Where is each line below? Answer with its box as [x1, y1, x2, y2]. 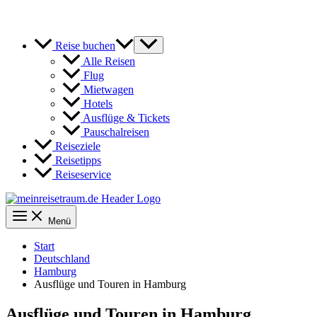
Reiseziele [52, 140, 100, 153]
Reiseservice [52, 168, 111, 181]
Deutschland [34, 253, 90, 265]
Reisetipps [52, 154, 101, 167]
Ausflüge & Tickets [81, 112, 170, 125]
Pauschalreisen [81, 126, 149, 139]
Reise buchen [52, 40, 115, 52]
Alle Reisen [81, 55, 135, 68]
